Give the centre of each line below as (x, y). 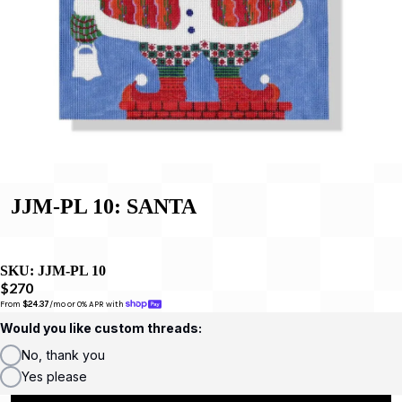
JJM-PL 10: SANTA (104, 206)
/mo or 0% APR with (87, 304)
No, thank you (63, 354)
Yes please (54, 376)
